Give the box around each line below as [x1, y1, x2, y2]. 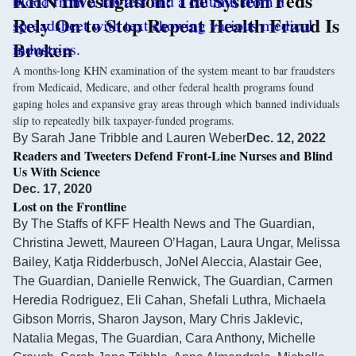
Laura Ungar [220, 235, 290, 250]
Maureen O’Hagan [110, 235, 214, 250]
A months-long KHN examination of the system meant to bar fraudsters [13, 62, 335, 78]
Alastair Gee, [249, 254, 322, 269]
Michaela [274, 292, 326, 307]
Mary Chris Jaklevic [189, 311, 300, 326]
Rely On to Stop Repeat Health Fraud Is [13, 10, 339, 39]
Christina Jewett [13, 235, 103, 250]
